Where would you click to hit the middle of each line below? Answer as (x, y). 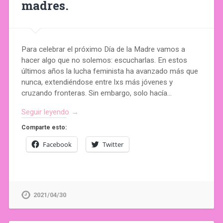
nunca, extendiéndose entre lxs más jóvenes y (97, 82)
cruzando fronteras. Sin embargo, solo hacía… (96, 93)
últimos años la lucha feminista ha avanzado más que (110, 71)
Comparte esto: (44, 128)
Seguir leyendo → (50, 112)
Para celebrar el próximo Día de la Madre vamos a (103, 49)
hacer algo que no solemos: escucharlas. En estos (104, 60)
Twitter (113, 145)
